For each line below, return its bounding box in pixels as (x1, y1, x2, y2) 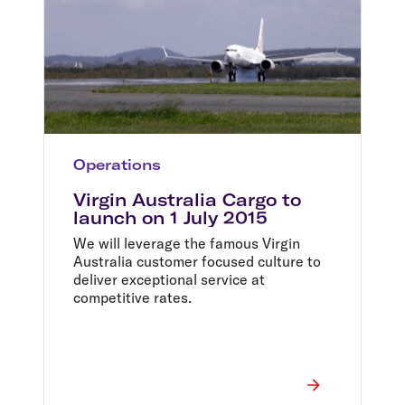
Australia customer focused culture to (73, 251, 321, 270)
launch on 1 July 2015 (73, 206, 268, 229)
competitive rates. (73, 287, 192, 306)
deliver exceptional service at (73, 269, 265, 288)
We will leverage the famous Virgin (73, 233, 300, 252)
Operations (73, 155, 161, 174)
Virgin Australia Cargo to (73, 188, 301, 211)
